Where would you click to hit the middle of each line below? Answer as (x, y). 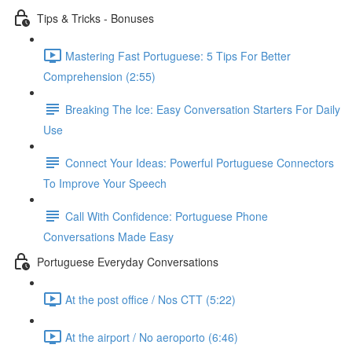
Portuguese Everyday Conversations (128, 261)
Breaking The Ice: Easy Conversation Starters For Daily (203, 109)
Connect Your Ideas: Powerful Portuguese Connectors (200, 162)
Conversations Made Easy (108, 236)
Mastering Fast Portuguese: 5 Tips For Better (178, 55)
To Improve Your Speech (105, 183)
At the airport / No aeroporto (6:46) (152, 337)
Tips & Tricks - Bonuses (95, 18)
